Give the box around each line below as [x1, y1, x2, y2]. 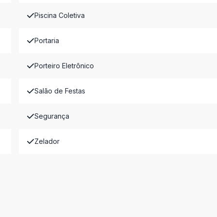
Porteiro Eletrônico [34, 62, 94, 70]
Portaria [34, 36, 59, 45]
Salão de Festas [34, 87, 85, 95]
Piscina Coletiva [34, 11, 85, 19]
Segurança [34, 112, 69, 120]
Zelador [34, 137, 60, 145]
